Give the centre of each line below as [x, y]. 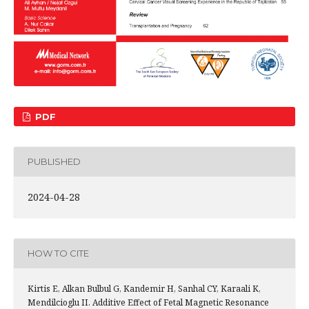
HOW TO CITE [58, 253]
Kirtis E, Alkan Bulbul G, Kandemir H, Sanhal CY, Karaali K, [144, 288]
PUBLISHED [54, 162]
